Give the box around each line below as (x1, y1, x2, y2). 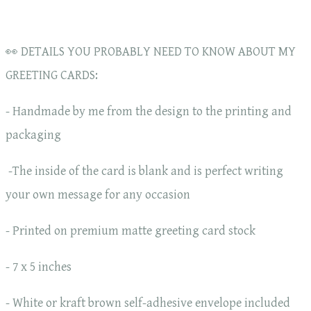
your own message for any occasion (6, 187, 190, 203)
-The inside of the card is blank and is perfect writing (6, 164, 283, 179)
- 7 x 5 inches (6, 260, 74, 275)
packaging (6, 128, 61, 143)
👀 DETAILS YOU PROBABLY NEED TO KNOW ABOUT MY (6, 44, 296, 60)
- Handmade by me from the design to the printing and (6, 104, 292, 119)
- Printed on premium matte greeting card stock (6, 224, 255, 239)
